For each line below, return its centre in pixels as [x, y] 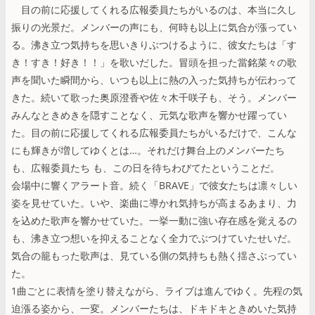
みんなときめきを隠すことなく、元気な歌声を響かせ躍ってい [149, 115]
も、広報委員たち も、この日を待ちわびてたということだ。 [146, 167]
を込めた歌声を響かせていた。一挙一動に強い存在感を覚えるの [154, 220]
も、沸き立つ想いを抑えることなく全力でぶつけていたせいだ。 [154, 238]
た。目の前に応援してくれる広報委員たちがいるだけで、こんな [154, 132]
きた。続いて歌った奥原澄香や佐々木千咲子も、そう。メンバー [154, 97]
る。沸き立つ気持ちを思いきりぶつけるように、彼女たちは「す [154, 44]
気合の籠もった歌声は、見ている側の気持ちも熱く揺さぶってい [154, 255]
